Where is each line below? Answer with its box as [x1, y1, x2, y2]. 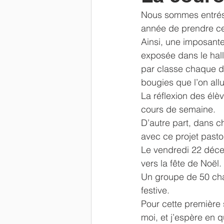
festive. [141, 184, 169, 196]
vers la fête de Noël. [141, 157, 221, 169]
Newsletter [111, 11, 144, 21]
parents [164, 11, 189, 21]
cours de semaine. [141, 103, 215, 115]
